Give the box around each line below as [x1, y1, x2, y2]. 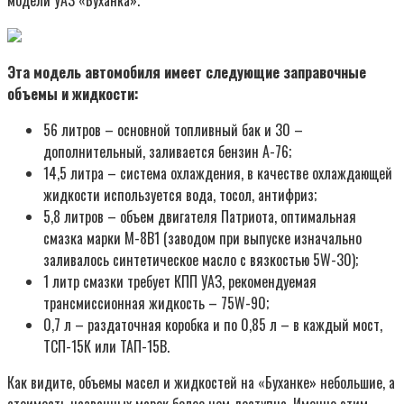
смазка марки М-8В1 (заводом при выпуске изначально [43, 226, 362, 249]
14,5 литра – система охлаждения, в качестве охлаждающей [43, 161, 392, 184]
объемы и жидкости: [7, 82, 139, 105]
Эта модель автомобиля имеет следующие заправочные [7, 60, 366, 83]
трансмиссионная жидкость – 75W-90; [43, 291, 269, 314]
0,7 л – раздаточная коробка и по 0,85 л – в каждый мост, [43, 313, 382, 335]
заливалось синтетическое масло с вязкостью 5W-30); [43, 248, 358, 271]
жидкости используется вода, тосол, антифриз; [43, 183, 317, 206]
